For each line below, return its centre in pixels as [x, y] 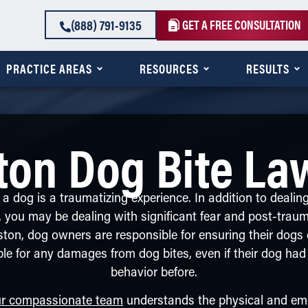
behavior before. [154, 274]
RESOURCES [169, 69]
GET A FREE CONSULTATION [241, 24]
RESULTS [267, 69]
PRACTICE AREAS [49, 69]
